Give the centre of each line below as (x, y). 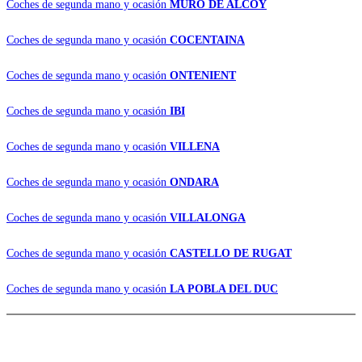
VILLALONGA (208, 217)
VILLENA (195, 146)
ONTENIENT (203, 75)
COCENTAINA (207, 40)
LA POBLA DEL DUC (224, 288)
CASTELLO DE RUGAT (231, 253)
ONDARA (194, 182)
